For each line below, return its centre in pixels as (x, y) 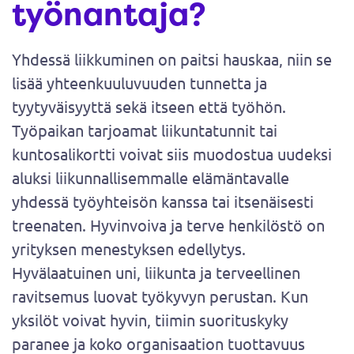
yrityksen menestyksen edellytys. (129, 249)
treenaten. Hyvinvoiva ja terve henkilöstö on (168, 225)
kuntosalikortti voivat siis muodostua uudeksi (172, 154)
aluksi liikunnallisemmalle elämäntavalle (151, 177)
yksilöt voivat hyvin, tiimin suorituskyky (150, 320)
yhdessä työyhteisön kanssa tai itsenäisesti (163, 201)
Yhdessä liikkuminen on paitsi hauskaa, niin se (172, 59)
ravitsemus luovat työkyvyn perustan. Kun (160, 296)
